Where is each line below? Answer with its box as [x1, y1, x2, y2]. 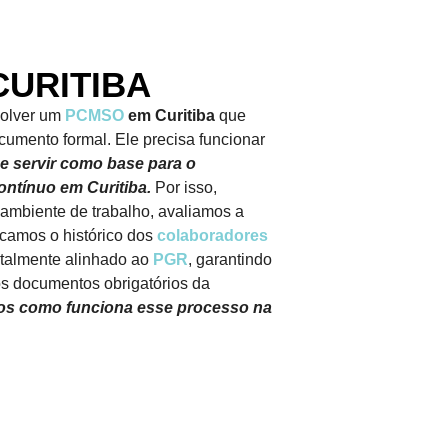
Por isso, [155, 179, 217, 197]
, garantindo [188, 251, 272, 269]
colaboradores [157, 227, 268, 245]
